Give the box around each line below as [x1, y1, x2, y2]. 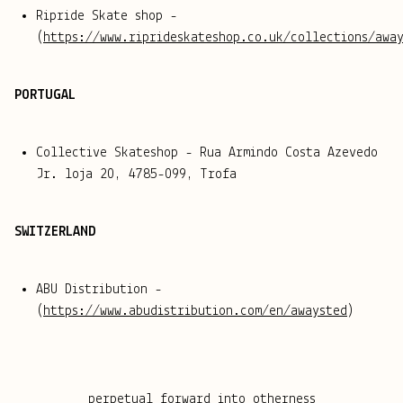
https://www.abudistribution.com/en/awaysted [43, 304, 347, 319]
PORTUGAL [14, 88, 76, 103]
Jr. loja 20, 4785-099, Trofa [36, 167, 237, 183]
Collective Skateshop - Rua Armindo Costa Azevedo [36, 146, 378, 161]
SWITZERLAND [14, 225, 96, 240]
